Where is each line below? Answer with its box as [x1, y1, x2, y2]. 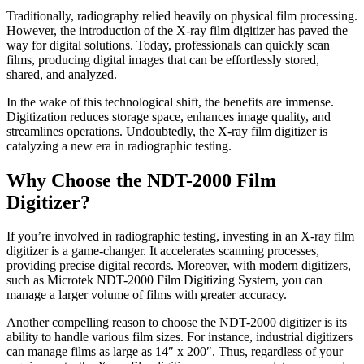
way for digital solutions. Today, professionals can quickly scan [6, 37, 330, 52]
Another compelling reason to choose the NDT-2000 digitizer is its [6, 315, 347, 330]
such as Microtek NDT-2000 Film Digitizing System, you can [6, 273, 323, 288]
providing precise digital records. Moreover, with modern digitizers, [6, 258, 351, 273]
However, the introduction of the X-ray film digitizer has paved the [6, 23, 348, 37]
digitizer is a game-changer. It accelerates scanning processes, [6, 244, 319, 258]
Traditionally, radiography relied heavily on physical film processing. [6, 8, 357, 23]
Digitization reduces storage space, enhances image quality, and [6, 109, 331, 123]
